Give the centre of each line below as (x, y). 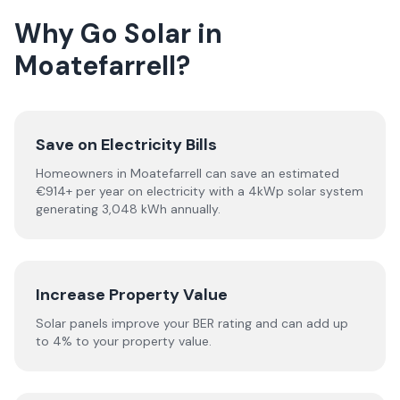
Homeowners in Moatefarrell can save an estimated (187, 173)
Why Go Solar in (118, 33)
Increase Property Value (132, 295)
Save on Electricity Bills (126, 145)
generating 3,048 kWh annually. (128, 209)
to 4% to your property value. (124, 341)
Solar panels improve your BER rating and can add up (192, 323)
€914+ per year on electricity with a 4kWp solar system (200, 191)
